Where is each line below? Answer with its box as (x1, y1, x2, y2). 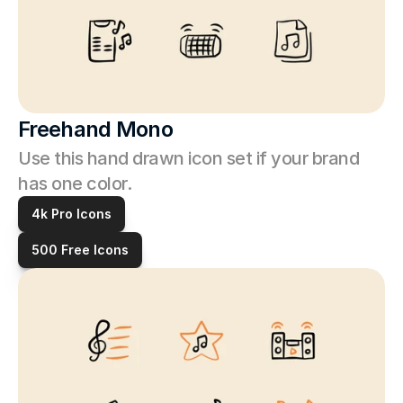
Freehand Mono (18, 116, 173, 142)
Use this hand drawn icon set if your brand (18, 148, 359, 169)
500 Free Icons (31, 242, 129, 257)
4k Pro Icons (31, 206, 112, 221)
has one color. (18, 173, 136, 194)
